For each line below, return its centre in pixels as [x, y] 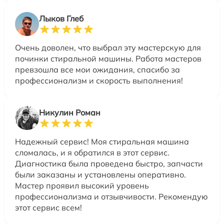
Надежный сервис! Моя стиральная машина [102, 142]
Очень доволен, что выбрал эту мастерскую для [108, 48]
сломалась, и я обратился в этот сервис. [92, 153]
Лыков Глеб [61, 19]
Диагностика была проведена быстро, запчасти [109, 164]
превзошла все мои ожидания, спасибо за [97, 70]
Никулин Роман [70, 113]
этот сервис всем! [48, 208]
